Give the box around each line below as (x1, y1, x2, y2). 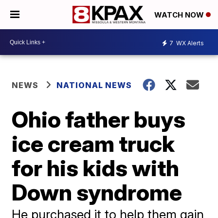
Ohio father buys (12, 106, 186, 133)
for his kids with (12, 154, 180, 182)
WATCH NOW (154, 10, 206, 20)
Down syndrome (12, 179, 182, 206)
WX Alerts (175, 39, 204, 47)
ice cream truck (12, 130, 175, 157)
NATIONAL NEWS (56, 80, 132, 90)
